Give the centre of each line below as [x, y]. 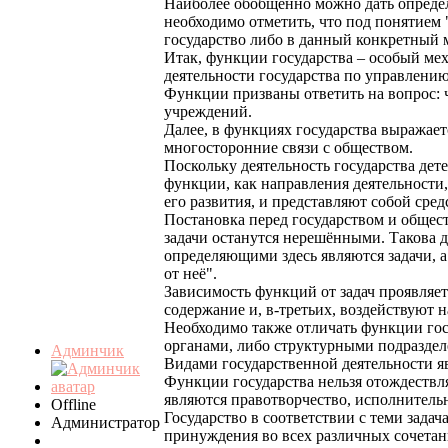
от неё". [190, 274]
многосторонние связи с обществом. [288, 148]
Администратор [105, 423]
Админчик [87, 351]
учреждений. [208, 112]
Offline [73, 405]
